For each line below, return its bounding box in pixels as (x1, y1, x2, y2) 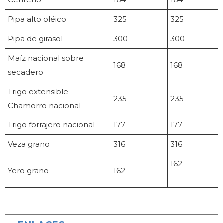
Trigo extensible (8, 87, 68, 97)
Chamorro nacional (8, 101, 81, 111)
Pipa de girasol (8, 34, 63, 44)
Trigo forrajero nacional (8, 120, 95, 130)
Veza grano (8, 139, 50, 149)
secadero (8, 67, 43, 77)
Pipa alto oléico (8, 14, 66, 24)
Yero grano (8, 166, 49, 176)
